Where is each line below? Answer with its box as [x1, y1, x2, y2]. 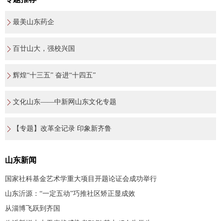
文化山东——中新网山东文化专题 [13, 98, 116, 106]
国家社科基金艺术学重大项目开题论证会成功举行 [5, 175, 157, 183]
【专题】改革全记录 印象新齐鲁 [13, 124, 111, 132]
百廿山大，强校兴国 [13, 44, 75, 52]
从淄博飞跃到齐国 [5, 204, 60, 212]
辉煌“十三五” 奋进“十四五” [13, 71, 96, 79]
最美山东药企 [13, 18, 54, 26]
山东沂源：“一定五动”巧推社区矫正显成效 [5, 189, 135, 197]
